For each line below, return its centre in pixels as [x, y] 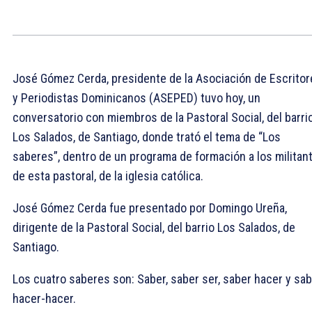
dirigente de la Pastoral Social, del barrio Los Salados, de [154, 227]
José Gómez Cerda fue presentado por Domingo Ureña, [150, 208]
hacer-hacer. [44, 298]
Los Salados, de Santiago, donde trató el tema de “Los [147, 136]
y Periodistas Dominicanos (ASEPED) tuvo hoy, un [136, 97]
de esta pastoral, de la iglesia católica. [109, 175]
